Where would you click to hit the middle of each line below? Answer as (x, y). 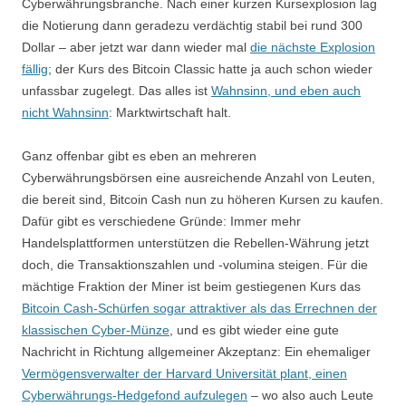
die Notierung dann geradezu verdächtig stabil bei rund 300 (192, 25)
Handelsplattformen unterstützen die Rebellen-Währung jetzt (195, 242)
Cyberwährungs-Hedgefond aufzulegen (135, 395)
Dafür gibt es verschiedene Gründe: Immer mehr (161, 221)
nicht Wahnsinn (65, 112)
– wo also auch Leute (310, 395)
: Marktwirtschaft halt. (170, 112)
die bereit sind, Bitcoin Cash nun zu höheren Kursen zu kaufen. (203, 199)
